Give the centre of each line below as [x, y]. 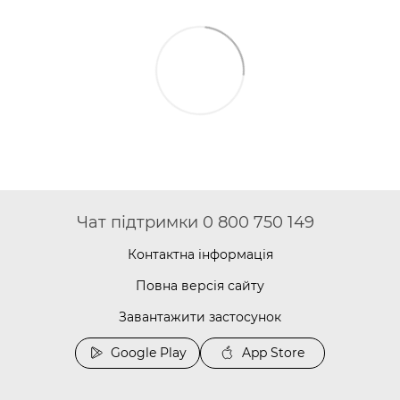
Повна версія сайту [200, 286]
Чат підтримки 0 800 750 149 [196, 222]
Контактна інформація [200, 254]
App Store [273, 353]
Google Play [148, 353]
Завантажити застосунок [200, 317]
